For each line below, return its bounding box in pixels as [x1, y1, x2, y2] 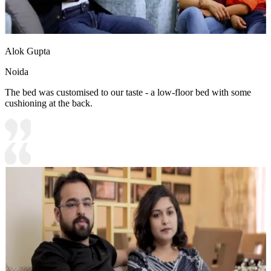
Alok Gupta [5, 45, 50, 56]
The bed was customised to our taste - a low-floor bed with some [5, 87, 251, 97]
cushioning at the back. [5, 97, 93, 108]
